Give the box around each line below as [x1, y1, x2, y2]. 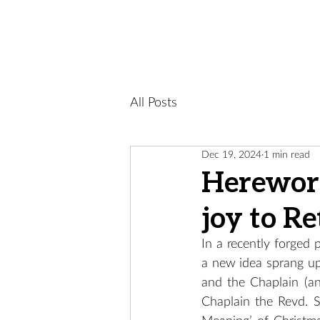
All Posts [130, 96, 177, 109]
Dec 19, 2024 [201, 149, 261, 160]
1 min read [264, 149, 310, 160]
